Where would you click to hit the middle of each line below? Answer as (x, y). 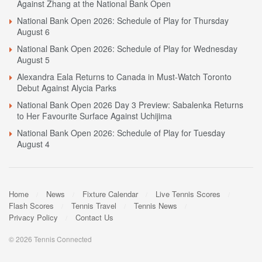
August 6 (33, 31)
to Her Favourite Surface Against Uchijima (94, 116)
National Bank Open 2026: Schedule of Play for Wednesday (127, 48)
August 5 (33, 59)
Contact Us (94, 218)
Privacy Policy (33, 218)
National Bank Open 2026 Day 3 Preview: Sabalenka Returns (130, 104)
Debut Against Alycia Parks (67, 87)
